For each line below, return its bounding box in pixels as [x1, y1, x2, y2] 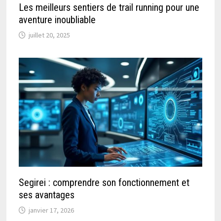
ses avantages [19, 188, 75, 201]
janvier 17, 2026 [29, 205, 74, 215]
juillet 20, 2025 [29, 30, 71, 39]
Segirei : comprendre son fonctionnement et [19, 176, 190, 188]
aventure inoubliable [19, 13, 96, 26]
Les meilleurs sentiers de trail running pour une [19, 1, 200, 13]
